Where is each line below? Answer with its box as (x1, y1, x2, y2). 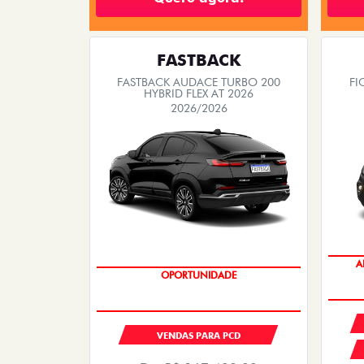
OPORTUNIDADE (161, 268, 236, 281)
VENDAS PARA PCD (156, 329, 240, 341)
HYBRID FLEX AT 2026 (144, 86, 253, 100)
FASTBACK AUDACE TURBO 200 (117, 75, 280, 89)
